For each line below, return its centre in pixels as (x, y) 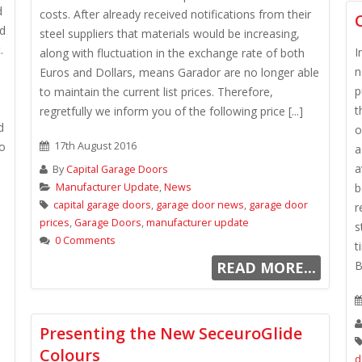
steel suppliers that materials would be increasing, (170, 34)
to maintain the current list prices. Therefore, (156, 92)
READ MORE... (266, 267)
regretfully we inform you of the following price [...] (171, 111)
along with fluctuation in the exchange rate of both (172, 53)
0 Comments (85, 240)
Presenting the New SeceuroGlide (171, 333)
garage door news (200, 205)
